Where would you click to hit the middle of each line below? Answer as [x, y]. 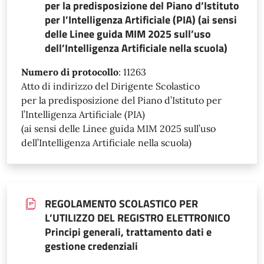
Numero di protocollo [70, 72]
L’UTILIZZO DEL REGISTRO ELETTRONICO [138, 217]
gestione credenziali [91, 246]
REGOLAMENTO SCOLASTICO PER [121, 203]
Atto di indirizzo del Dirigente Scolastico [110, 86]
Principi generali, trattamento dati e [128, 232]
